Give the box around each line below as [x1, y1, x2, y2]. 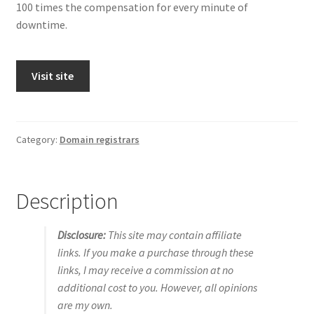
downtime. [15, 17, 67, 32]
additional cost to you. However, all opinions [57, 280, 257, 295]
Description [15, 186, 118, 215]
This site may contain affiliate [105, 228, 242, 243]
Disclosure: [57, 228, 106, 243]
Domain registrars [59, 132, 139, 146]
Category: [15, 132, 60, 146]
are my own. [57, 298, 113, 313]
